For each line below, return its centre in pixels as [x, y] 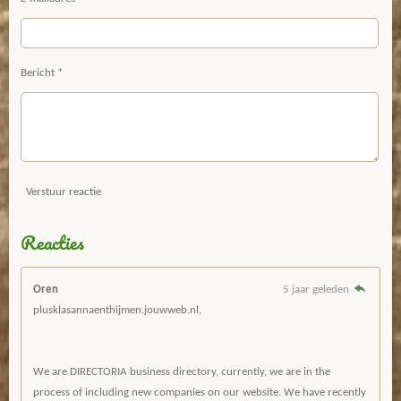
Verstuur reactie [64, 192]
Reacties [52, 243]
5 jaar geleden [317, 290]
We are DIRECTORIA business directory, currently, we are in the [182, 372]
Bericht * [42, 73]
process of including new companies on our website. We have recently [200, 393]
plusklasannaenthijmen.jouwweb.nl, [117, 311]
